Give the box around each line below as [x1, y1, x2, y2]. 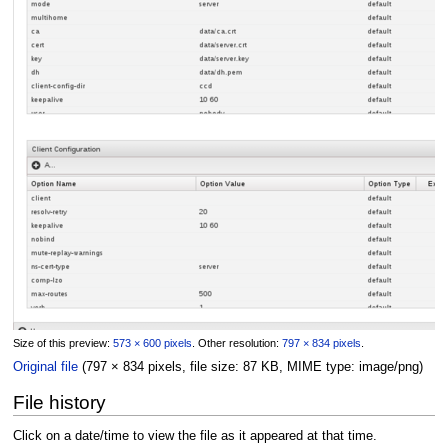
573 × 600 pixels [112, 336, 192, 349]
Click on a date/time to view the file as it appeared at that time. [12, 429, 377, 444]
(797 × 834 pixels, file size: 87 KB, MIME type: [81, 359, 359, 374]
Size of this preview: [12, 336, 113, 349]
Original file [12, 359, 78, 374]
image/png [358, 359, 419, 374]
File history [12, 391, 106, 413]
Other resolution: [197, 336, 282, 349]
